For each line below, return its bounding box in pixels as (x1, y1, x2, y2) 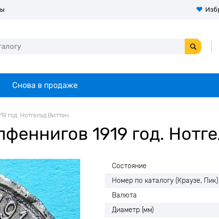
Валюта (112, 191, 137, 199)
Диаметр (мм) (112, 206, 153, 214)
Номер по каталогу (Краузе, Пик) (112, 176, 218, 185)
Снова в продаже (12, 81, 78, 90)
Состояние (112, 162, 147, 170)
